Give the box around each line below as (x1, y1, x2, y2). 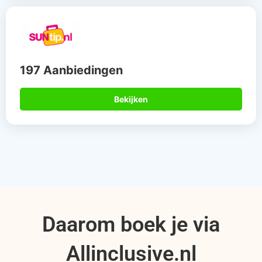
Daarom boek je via (42, 212, 220, 237)
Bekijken (114, 94, 148, 104)
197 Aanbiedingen (20, 63, 123, 77)
